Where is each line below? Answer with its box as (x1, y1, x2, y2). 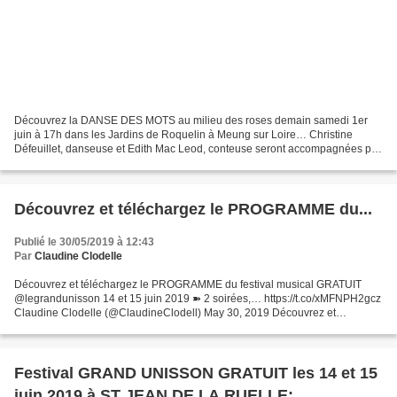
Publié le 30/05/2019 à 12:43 (14, 235, 154, 248)
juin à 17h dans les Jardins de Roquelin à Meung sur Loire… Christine (14, 128, 353, 141)
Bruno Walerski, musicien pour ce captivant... (14, 156, 230, 169)
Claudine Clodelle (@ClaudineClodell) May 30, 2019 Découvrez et (14, 306, 336, 319)
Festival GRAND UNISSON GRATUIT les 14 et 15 (14, 363, 378, 382)
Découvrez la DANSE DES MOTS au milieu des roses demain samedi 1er (14, 113, 368, 127)
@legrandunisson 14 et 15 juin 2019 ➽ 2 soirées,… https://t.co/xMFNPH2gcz (14, 292, 381, 305)
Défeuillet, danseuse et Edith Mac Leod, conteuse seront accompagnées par (14, 142, 381, 155)
